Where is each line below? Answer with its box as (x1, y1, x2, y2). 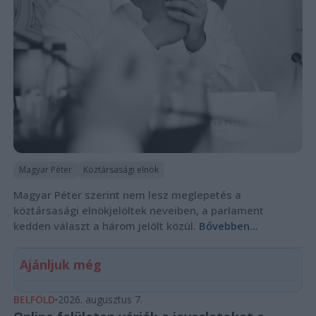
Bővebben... (198, 218, 258, 233)
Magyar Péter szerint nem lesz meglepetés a (13, 187, 241, 202)
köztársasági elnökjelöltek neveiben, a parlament (13, 202, 264, 217)
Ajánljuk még (19, 255, 102, 273)
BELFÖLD (13, 292, 55, 306)
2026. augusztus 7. (57, 292, 142, 306)
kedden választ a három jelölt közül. (13, 218, 199, 233)
